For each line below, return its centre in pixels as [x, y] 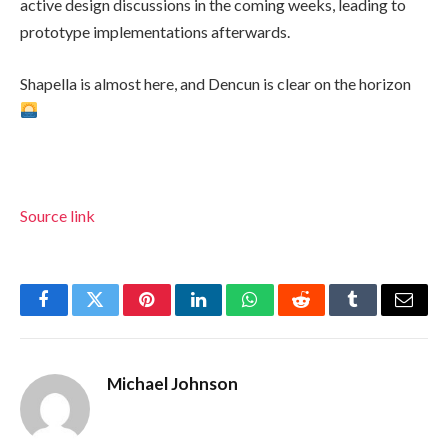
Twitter [119, 314]
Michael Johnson [172, 384]
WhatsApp [287, 314]
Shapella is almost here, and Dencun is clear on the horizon [215, 83]
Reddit [323, 314]
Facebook [77, 314]
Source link [57, 216]
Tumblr [378, 314]
